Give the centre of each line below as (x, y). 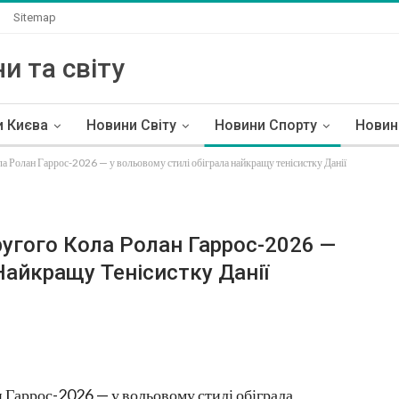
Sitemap (35, 17)
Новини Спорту (266, 125)
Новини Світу (131, 125)
